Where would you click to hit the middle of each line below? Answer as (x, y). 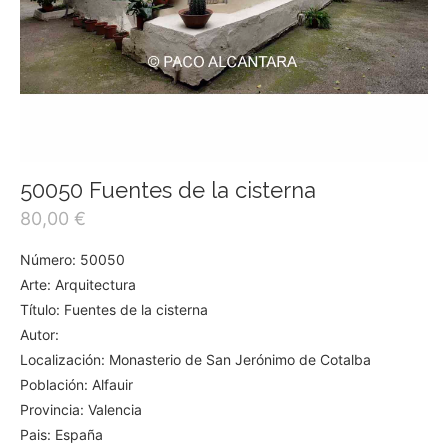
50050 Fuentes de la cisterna (168, 190)
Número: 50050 (72, 259)
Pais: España (61, 434)
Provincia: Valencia (81, 409)
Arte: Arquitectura (78, 284)
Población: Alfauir (76, 384)
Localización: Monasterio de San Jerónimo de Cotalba (195, 359)
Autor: (39, 334)
